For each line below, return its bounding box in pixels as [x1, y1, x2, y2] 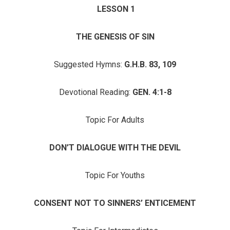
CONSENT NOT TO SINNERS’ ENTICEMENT [34, 198, 196, 208]
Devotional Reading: [59, 87, 132, 97]
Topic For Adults [86, 115, 144, 125]
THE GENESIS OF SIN [75, 32, 155, 42]
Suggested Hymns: [54, 60, 124, 69]
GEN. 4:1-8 [132, 87, 171, 97]
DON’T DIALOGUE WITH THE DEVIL [49, 143, 181, 152]
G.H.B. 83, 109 [124, 60, 176, 69]
